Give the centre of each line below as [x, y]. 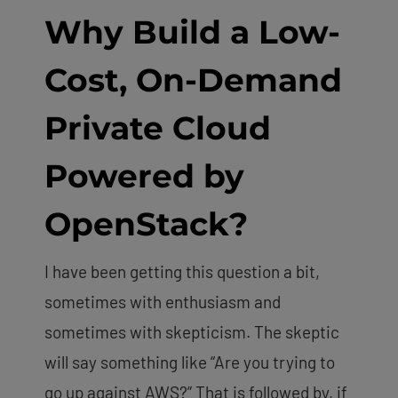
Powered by [144, 175]
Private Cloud [158, 127]
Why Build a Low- [192, 32]
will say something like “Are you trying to [190, 362]
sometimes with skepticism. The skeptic [192, 331]
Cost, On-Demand [193, 80]
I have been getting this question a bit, [182, 271]
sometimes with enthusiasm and [163, 301]
